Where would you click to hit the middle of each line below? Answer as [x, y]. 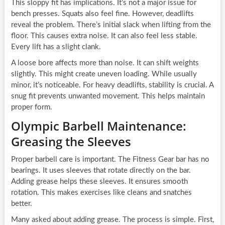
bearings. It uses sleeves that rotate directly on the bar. [101, 171]
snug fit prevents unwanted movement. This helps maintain [108, 96]
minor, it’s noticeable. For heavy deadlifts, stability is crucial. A [112, 85]
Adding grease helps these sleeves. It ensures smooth [99, 182]
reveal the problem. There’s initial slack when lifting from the [111, 25]
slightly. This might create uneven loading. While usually [104, 74]
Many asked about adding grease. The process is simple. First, [112, 220]
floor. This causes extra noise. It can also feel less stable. [104, 36]
